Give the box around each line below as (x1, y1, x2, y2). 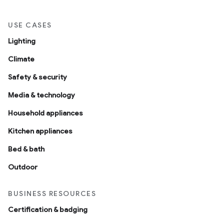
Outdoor (8, 162, 37, 171)
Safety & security (8, 72, 67, 81)
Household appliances (8, 108, 83, 117)
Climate (8, 54, 34, 63)
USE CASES (8, 20, 52, 29)
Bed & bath (8, 144, 44, 153)
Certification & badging (8, 205, 87, 214)
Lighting (8, 36, 35, 45)
